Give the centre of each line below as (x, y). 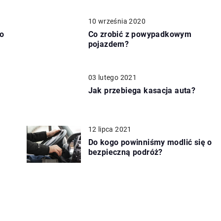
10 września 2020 (117, 21)
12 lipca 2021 (110, 129)
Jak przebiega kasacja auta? (142, 90)
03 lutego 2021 (112, 77)
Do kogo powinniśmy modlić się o (150, 142)
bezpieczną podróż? (125, 152)
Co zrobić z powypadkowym (140, 34)
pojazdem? (109, 44)
